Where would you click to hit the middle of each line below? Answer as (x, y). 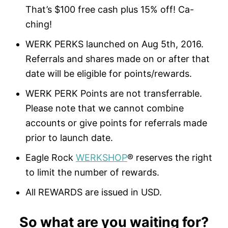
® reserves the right (170, 158)
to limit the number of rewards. (92, 173)
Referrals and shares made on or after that (118, 59)
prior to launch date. (69, 138)
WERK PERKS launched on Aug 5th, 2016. (115, 44)
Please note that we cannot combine (105, 108)
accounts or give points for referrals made (116, 123)
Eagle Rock (51, 158)
